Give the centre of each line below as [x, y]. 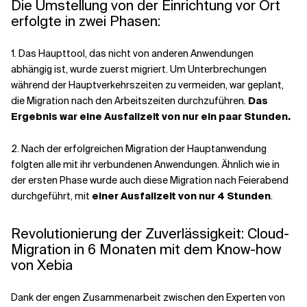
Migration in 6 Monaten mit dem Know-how [146, 249]
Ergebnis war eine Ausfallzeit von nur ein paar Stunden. [151, 116]
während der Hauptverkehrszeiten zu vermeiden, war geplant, [147, 85]
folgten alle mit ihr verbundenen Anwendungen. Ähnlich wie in [145, 164]
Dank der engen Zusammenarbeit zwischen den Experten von [148, 297]
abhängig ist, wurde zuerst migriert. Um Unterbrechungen [139, 69]
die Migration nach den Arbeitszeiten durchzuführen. [130, 101]
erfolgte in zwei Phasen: [86, 21]
